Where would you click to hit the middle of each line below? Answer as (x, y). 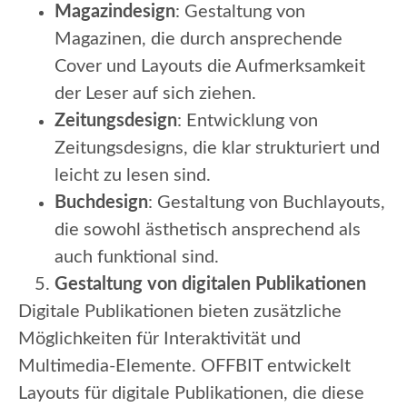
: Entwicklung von (248, 121)
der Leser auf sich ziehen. (155, 94)
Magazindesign (115, 12)
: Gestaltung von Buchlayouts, (267, 203)
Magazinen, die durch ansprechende (199, 40)
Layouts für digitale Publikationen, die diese (191, 394)
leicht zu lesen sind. (133, 176)
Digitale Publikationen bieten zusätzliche (180, 312)
